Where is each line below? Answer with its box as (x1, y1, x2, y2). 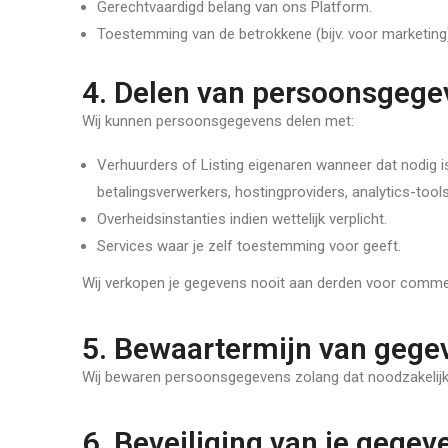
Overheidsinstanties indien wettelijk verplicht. (97, 210, 387, 228)
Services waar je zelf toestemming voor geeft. (97, 237, 401, 255)
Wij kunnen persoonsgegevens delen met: (82, 112, 354, 130)
